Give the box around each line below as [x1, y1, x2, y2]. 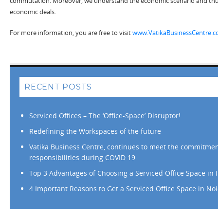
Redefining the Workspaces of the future [29, 126, 161, 136]
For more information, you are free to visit [10, 28, 132, 37]
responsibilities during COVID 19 [29, 152, 135, 162]
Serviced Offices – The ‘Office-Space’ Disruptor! [29, 110, 181, 120]
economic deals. [10, 7, 56, 16]
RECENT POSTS [24, 82, 92, 91]
